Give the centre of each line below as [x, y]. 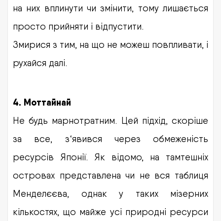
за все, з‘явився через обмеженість [110, 138]
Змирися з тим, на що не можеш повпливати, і [110, 44]
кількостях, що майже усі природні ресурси [110, 211]
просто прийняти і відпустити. [78, 26]
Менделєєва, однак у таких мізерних [110, 193]
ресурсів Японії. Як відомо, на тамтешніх [110, 157]
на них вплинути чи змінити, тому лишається [110, 8]
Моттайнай [47, 102]
